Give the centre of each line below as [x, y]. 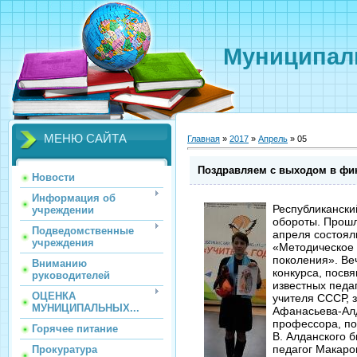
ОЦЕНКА [54, 296]
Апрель [273, 138]
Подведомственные [83, 231]
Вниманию [59, 263]
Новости [53, 177]
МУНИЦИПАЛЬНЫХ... [86, 308]
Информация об [74, 198]
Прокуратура [65, 349]
